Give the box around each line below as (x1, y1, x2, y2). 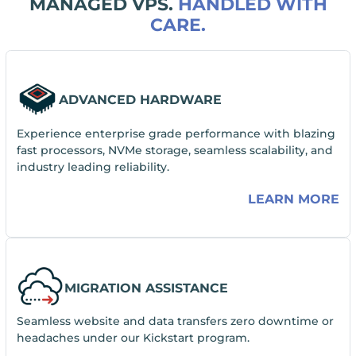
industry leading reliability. (16, 159, 169, 174)
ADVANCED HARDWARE (59, 92, 222, 108)
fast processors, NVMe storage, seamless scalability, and (16, 142, 333, 157)
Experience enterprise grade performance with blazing (16, 126, 335, 141)
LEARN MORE (248, 192, 340, 207)
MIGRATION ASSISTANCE (64, 280, 228, 296)
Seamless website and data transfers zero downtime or (16, 313, 334, 328)
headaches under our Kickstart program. (16, 330, 250, 345)
